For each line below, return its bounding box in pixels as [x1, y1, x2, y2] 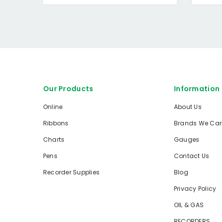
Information [174, 83, 220, 94]
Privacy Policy [174, 184, 217, 193]
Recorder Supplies [43, 167, 100, 176]
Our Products [43, 83, 94, 94]
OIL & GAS [174, 200, 204, 209]
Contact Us [174, 151, 210, 160]
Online [43, 102, 63, 111]
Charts [43, 135, 65, 144]
